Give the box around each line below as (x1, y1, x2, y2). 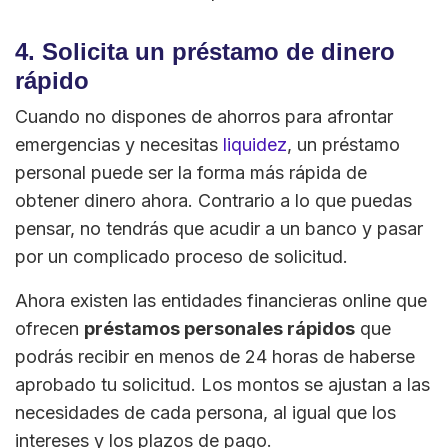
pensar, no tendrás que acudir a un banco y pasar (15, 218, 423, 240)
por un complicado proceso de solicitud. (15, 246, 348, 268)
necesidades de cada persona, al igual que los (15, 402, 396, 424)
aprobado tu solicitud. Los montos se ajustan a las (15, 374, 430, 396)
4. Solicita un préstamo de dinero (15, 38, 395, 66)
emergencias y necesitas (15, 134, 223, 156)
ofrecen (15, 318, 84, 340)
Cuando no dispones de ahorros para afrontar (15, 106, 393, 128)
